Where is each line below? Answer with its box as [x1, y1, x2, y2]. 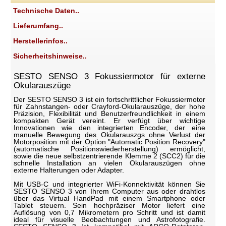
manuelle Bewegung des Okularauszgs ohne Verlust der [14, 130, 205, 139]
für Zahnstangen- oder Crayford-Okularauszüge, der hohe [14, 102, 205, 110]
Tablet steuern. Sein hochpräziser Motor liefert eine [14, 201, 205, 209]
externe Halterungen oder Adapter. [14, 165, 125, 174]
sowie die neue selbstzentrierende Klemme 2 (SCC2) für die [14, 151, 205, 160]
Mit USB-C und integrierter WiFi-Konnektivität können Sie [14, 180, 205, 188]
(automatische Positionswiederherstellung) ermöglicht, [14, 144, 205, 153]
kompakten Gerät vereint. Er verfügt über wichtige [14, 116, 205, 125]
